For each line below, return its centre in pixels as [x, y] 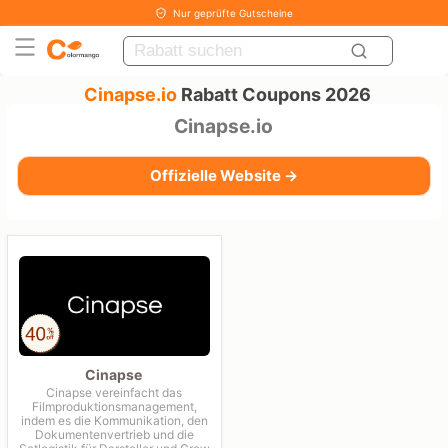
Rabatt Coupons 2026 [273, 94]
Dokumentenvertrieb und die [114, 434]
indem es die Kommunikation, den [114, 420]
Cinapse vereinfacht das [114, 392]
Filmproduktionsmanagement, [114, 406]
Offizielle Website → [223, 175]
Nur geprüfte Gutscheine [233, 13]
